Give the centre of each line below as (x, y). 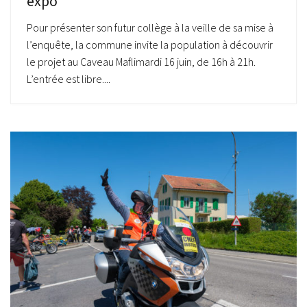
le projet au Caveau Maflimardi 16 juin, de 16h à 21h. (141, 61)
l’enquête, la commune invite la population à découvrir (150, 44)
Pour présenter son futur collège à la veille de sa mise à (150, 27)
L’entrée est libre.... (69, 78)
